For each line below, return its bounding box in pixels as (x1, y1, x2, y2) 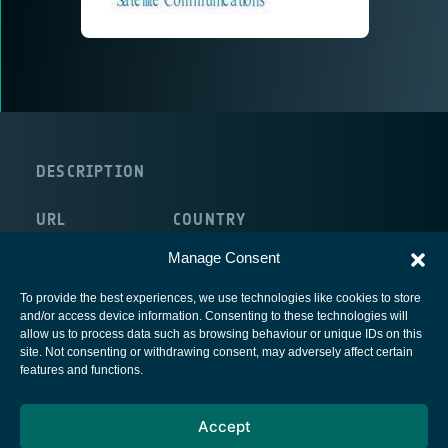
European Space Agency (146, 353, 302, 373)
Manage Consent (168, 249, 280, 266)
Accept (197, 416, 251, 436)
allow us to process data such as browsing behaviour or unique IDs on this (20, 327, 422, 341)
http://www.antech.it (36, 234, 173, 252)
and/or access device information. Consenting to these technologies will (20, 309, 408, 323)
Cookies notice (177, 417, 271, 437)
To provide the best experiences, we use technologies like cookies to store (20, 291, 421, 305)
